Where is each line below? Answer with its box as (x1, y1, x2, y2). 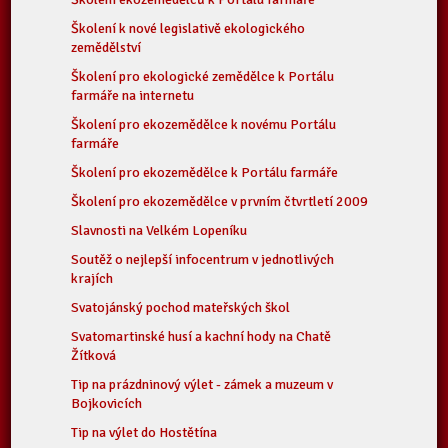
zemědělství (71, 39, 142, 56)
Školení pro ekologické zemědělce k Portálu (71, 68, 335, 85)
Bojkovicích (71, 395, 143, 412)
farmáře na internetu (71, 87, 195, 104)
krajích (71, 270, 114, 287)
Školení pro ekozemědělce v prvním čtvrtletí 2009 (71, 193, 369, 210)
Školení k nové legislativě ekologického (71, 20, 306, 37)
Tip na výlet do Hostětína (71, 424, 218, 441)
